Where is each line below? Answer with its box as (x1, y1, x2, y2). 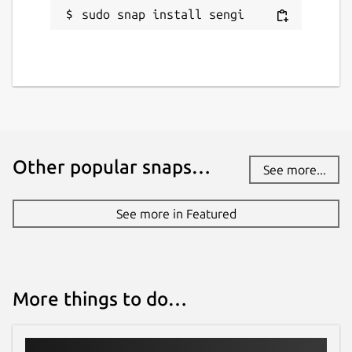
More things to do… (13, 288, 187, 310)
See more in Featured (115, 207, 236, 222)
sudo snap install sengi (82, 7, 244, 22)
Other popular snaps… (13, 156, 211, 178)
